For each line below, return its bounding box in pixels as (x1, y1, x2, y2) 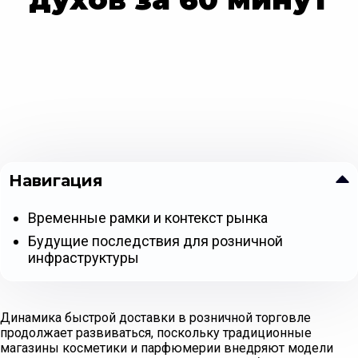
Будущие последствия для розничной (28, 233, 283, 250)
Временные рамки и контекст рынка (28, 209, 268, 227)
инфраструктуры (28, 249, 139, 267)
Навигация (9, 171, 103, 191)
